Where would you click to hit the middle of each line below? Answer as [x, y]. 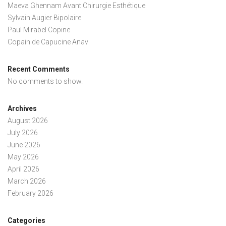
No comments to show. [45, 81]
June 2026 [24, 145]
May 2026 [23, 157]
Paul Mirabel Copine [39, 30]
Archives [22, 108]
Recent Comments [39, 69]
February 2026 [31, 193]
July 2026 [23, 132]
